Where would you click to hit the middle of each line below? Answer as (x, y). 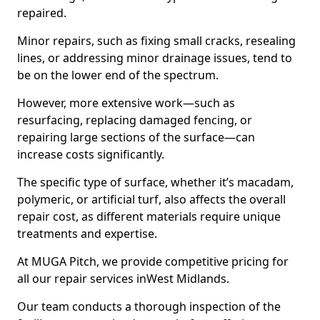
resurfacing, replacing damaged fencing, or (135, 120)
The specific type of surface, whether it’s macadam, (155, 182)
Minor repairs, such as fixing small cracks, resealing (156, 41)
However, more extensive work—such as (126, 103)
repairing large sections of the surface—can (136, 137)
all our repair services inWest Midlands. (123, 279)
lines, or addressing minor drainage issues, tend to (155, 58)
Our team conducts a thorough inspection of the (149, 306)
